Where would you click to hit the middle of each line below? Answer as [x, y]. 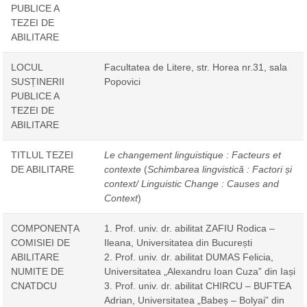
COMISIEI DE [40, 242]
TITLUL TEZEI [42, 155]
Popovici [122, 81]
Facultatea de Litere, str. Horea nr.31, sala [195, 67]
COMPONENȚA [45, 228]
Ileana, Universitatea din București [178, 242]
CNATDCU [34, 285]
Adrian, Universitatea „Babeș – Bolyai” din [194, 300]
